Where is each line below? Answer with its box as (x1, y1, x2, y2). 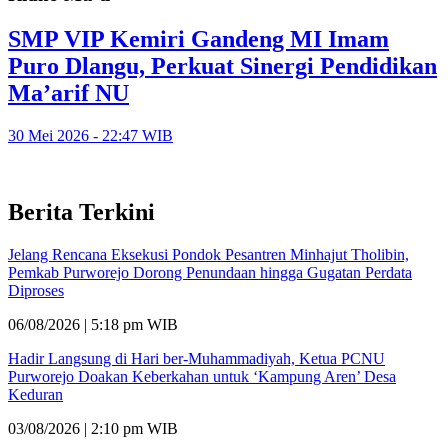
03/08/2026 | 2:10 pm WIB (8, 419, 178, 437)
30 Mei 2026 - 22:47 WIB (8, 126, 173, 144)
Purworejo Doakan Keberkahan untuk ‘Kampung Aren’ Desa (8, 367, 396, 385)
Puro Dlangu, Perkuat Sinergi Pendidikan (8, 52, 437, 79)
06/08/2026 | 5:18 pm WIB (8, 315, 178, 333)
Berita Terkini (8, 198, 155, 225)
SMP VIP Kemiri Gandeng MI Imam (8, 25, 389, 52)
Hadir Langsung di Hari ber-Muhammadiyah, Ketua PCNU (8, 349, 385, 367)
